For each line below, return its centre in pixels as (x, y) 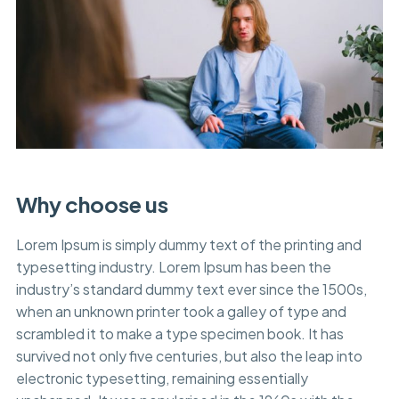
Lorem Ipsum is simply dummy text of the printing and (188, 245)
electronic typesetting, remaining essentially (162, 379)
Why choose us (92, 204)
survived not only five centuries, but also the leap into (189, 356)
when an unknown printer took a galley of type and (181, 312)
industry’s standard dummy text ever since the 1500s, (191, 289)
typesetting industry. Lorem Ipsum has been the (173, 267)
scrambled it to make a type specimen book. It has (179, 334)
